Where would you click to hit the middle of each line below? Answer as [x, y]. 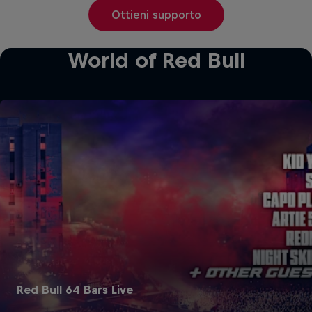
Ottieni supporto [156, 14]
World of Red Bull [156, 60]
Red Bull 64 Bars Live [75, 289]
